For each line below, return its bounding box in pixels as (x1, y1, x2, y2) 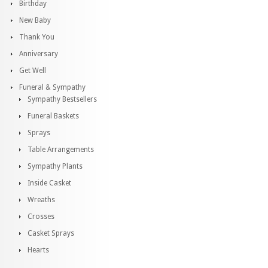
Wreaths (28, 196, 55, 204)
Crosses (28, 212, 54, 221)
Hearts (28, 246, 49, 254)
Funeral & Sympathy (19, 83, 86, 92)
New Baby (19, 16, 51, 25)
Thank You (19, 33, 54, 41)
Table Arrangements (28, 145, 94, 154)
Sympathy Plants (28, 162, 83, 170)
